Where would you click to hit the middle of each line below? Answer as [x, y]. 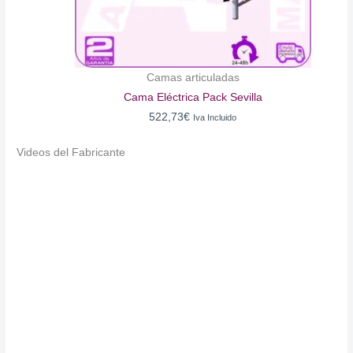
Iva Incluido [215, 117]
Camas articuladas [193, 77]
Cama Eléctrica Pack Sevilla [193, 97]
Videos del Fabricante [71, 153]
